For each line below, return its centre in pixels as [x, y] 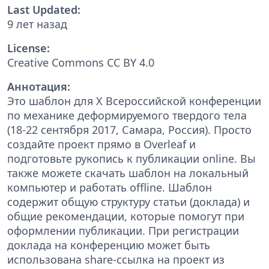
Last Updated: [44, 9]
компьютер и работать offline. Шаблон [110, 187]
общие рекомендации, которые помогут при [126, 216]
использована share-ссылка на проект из [116, 259]
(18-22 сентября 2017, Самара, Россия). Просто [129, 129]
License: [29, 48]
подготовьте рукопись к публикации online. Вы [131, 158]
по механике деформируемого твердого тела [127, 115]
